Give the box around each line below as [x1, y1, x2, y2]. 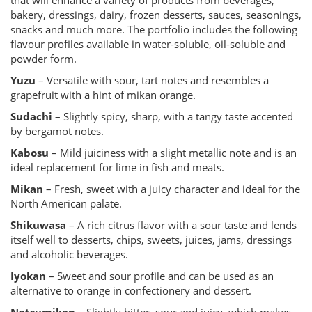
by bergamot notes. [10, 124, 104, 138]
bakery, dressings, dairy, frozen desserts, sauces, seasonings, [10, 8, 302, 22]
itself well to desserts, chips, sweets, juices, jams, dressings [10, 233, 292, 247]
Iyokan [10, 269, 46, 283]
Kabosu [10, 146, 49, 159]
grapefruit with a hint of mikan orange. [10, 88, 196, 102]
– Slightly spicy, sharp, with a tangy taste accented [52, 109, 293, 123]
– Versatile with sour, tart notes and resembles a [36, 73, 269, 87]
